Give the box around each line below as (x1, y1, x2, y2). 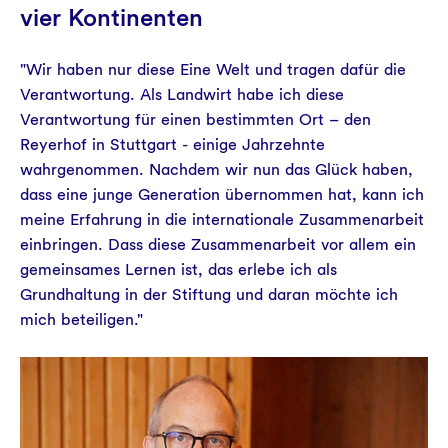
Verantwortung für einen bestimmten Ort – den (20, 110, 371, 129)
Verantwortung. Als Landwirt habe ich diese (20, 85, 344, 104)
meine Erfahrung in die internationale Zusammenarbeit (20, 210, 424, 229)
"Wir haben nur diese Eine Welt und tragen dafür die (20, 60, 406, 79)
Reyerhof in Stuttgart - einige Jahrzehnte (20, 135, 325, 154)
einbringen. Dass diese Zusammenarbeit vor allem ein (20, 235, 416, 254)
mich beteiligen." (20, 310, 143, 329)
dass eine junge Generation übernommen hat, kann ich (20, 185, 424, 204)
